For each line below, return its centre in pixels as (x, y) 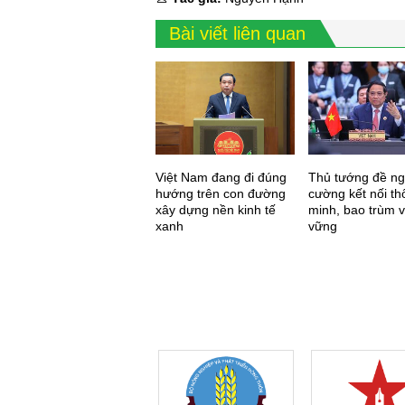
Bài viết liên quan (237, 34)
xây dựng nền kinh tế (216, 210)
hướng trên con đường (221, 194)
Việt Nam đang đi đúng (221, 178)
